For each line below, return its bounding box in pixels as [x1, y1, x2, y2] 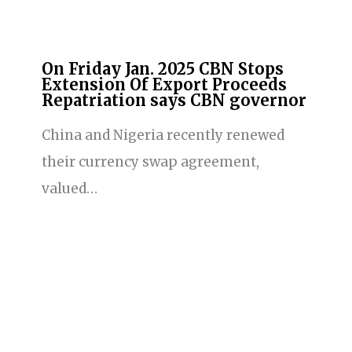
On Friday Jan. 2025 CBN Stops [41, 59, 284, 79]
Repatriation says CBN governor [41, 90, 306, 111]
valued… [41, 180, 97, 198]
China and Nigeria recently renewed [41, 126, 284, 145]
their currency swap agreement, [41, 153, 259, 171]
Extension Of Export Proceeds [41, 75, 287, 95]
